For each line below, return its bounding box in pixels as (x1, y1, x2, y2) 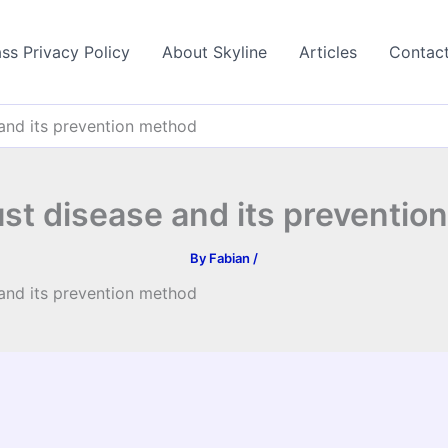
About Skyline (162, 42, 267, 62)
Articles (299, 42, 357, 62)
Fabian (209, 250, 253, 266)
